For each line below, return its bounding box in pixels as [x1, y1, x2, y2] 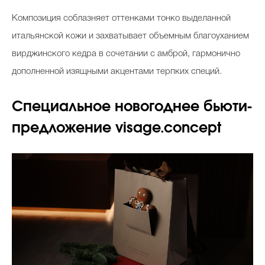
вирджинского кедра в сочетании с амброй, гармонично [12, 50, 240, 59]
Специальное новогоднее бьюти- [12, 100, 252, 115]
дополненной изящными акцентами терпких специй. [12, 67, 222, 76]
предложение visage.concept [12, 121, 221, 136]
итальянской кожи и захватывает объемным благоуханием [12, 32, 249, 41]
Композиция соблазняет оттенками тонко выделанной [12, 14, 231, 23]
